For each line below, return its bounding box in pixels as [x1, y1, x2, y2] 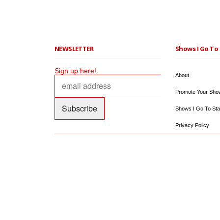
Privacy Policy [175, 122, 209, 129]
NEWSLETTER [54, 44, 94, 54]
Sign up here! [54, 67, 96, 75]
